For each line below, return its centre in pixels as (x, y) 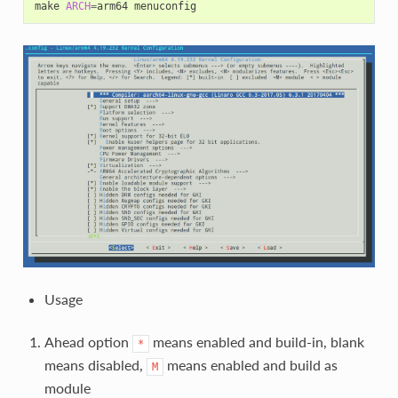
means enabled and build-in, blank (256, 342)
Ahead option (88, 342)
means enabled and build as (250, 365)
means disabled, (95, 365)
